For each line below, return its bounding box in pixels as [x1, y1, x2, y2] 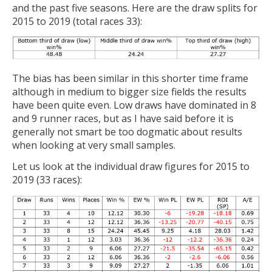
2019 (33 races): [12, 173, 82, 187]
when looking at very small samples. [12, 138, 175, 152]
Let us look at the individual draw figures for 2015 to [12, 160, 250, 174]
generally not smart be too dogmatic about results [12, 124, 242, 138]
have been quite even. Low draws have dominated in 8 [12, 98, 256, 112]
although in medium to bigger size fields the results [12, 84, 246, 98]
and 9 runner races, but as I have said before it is [12, 111, 234, 125]
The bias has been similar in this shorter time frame [12, 71, 248, 85]
